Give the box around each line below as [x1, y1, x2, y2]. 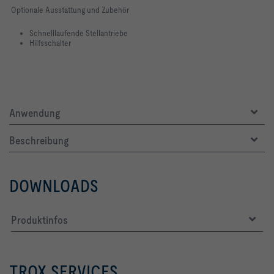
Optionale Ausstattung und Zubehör [11, 4, 129, 15]
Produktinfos [11, 213, 68, 226]
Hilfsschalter [29, 37, 71, 48]
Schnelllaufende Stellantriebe [29, 28, 128, 38]
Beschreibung [9, 133, 68, 147]
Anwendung [9, 106, 60, 119]
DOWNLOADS [9, 176, 98, 196]
